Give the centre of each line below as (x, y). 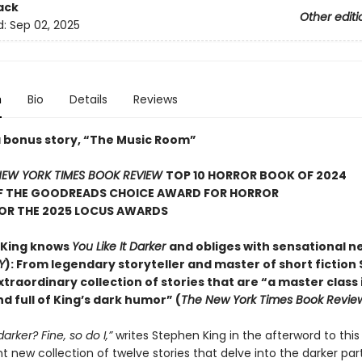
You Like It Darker (120, 246)
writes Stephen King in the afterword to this (236, 335)
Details (88, 99)
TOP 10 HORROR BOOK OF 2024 (256, 175)
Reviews (155, 99)
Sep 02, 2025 (44, 25)
